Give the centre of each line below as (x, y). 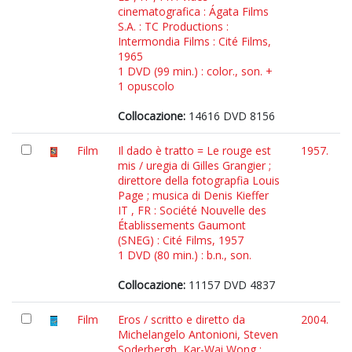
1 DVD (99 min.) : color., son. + (195, 71)
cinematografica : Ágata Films (193, 11)
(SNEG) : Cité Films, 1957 (181, 240)
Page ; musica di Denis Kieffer (193, 195)
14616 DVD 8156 (230, 116)
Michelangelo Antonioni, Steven (198, 334)
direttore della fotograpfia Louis (199, 180)
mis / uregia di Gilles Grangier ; (194, 165)
